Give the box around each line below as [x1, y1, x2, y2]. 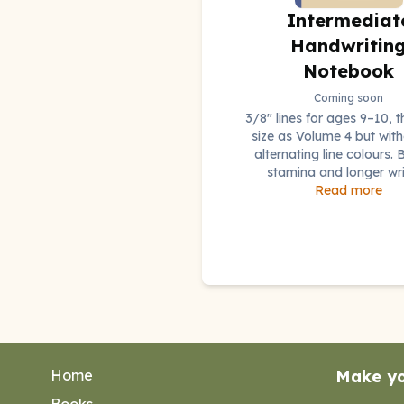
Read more [315, 181, 383, 198]
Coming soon [314, 90, 384, 105]
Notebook [303, 59, 395, 82]
